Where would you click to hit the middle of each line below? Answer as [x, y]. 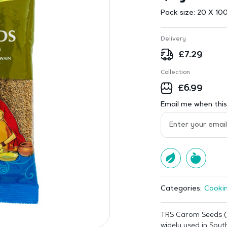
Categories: [181, 189]
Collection [175, 72]
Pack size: [179, 13]
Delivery [173, 39]
